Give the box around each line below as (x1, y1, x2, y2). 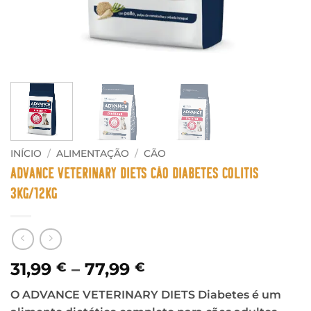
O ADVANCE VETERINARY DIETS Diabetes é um (10, 288, 281, 302)
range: (144, 275, 199, 296)
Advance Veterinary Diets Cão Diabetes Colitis (10, 165, 259, 182)
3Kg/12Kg (10, 185, 57, 202)
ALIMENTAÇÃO (56, 147, 130, 159)
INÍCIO (10, 147, 42, 159)
